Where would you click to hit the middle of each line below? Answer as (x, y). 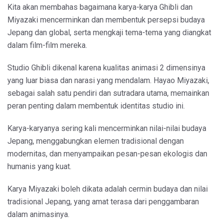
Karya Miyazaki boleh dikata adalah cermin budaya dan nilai (108, 189)
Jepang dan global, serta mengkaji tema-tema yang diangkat (109, 32)
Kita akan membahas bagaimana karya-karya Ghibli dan (100, 7)
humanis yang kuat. (39, 166)
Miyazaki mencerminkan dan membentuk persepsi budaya (106, 20)
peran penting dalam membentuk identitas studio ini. (96, 106)
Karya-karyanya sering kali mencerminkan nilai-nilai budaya (107, 128)
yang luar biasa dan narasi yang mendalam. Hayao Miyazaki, (108, 80)
